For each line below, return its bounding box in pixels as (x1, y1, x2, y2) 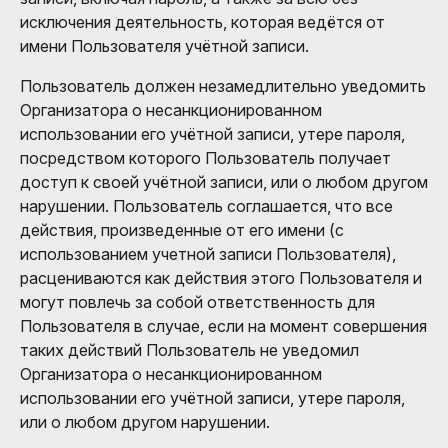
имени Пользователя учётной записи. (20, 35, 309, 56)
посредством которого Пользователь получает (20, 147, 391, 168)
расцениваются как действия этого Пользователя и (20, 267, 422, 288)
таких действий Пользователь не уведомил (20, 339, 359, 360)
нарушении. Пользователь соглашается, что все (20, 195, 393, 216)
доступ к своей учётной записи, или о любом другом (20, 171, 428, 192)
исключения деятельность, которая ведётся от (20, 11, 385, 32)
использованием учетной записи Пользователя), (20, 243, 396, 264)
